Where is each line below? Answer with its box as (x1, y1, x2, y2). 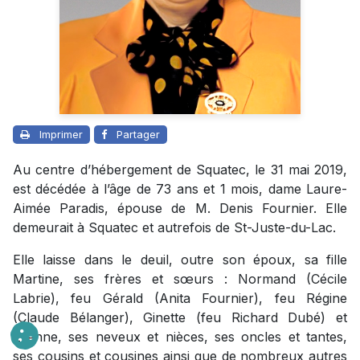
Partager (117, 127, 160, 141)
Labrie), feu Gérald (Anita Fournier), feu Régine (13, 289, 347, 306)
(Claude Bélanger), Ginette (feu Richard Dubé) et (13, 309, 347, 325)
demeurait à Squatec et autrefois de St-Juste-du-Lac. (13, 219, 336, 235)
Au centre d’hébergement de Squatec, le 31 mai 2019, (13, 161, 347, 178)
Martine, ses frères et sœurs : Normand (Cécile (13, 270, 347, 287)
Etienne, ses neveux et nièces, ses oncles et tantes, (13, 328, 347, 345)
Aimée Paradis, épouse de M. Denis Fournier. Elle (13, 199, 347, 216)
